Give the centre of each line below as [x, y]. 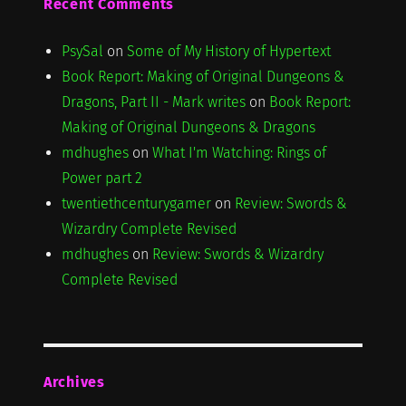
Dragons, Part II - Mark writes [153, 101]
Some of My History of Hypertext [228, 51]
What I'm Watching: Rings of [239, 152]
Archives [74, 382]
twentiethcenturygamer [136, 203]
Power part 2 [101, 178]
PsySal [82, 51]
